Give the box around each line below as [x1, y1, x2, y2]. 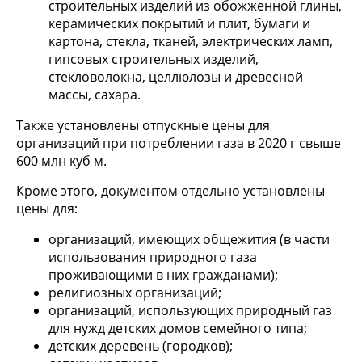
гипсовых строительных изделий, [48, 49, 259, 68]
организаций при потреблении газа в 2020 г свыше [16, 133, 341, 152]
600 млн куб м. [16, 151, 107, 170]
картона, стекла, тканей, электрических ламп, [48, 32, 333, 50]
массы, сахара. [48, 85, 141, 103]
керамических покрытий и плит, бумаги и [48, 14, 310, 32]
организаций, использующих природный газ [48, 301, 332, 319]
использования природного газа [48, 247, 257, 266]
